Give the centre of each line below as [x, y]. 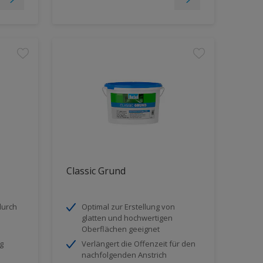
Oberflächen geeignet [120, 229]
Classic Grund [96, 171]
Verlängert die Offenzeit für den [138, 243]
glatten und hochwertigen [127, 218]
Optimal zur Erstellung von [128, 206]
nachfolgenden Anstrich [124, 254]
